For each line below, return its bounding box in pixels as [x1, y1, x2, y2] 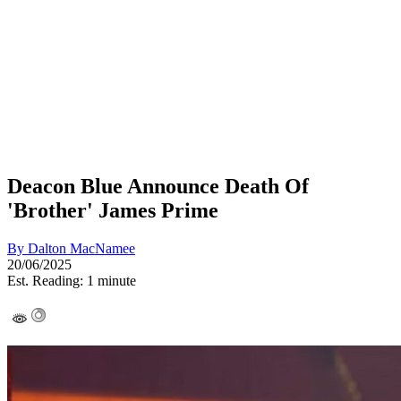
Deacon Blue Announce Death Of [7, 174, 309, 198]
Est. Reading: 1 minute [7, 272, 136, 288]
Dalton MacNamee [28, 240, 135, 256]
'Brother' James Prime [7, 198, 218, 222]
